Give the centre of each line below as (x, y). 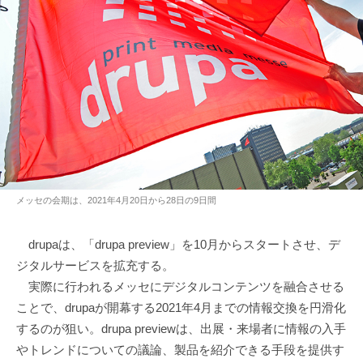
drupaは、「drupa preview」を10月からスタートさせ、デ (178, 245)
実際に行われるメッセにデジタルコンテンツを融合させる (180, 287)
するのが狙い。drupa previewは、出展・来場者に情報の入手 (181, 329)
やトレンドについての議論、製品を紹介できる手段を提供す (180, 350)
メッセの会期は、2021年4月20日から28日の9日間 (116, 201)
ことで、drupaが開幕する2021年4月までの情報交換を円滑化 (181, 308)
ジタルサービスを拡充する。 (95, 266)
